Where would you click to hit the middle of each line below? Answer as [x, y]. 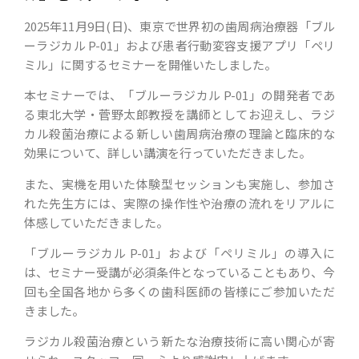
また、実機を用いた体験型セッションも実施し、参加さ [179, 184]
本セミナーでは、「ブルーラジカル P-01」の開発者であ [179, 95]
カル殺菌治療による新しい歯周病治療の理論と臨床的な [179, 134]
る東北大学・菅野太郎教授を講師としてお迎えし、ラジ [179, 115]
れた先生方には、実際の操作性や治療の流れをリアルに [179, 203]
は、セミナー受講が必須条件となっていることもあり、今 [179, 272]
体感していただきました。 [96, 222]
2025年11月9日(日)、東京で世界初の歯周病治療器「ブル [179, 26]
